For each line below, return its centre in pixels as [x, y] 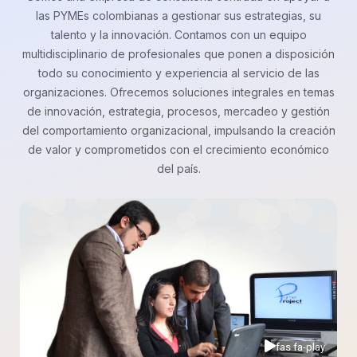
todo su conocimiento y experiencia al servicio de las [178, 73]
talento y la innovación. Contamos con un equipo [178, 34]
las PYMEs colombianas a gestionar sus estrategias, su [178, 15]
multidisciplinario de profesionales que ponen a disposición [178, 53]
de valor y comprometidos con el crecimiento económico [178, 149]
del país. [178, 168]
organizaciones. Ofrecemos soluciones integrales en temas [178, 92]
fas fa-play [300, 347]
